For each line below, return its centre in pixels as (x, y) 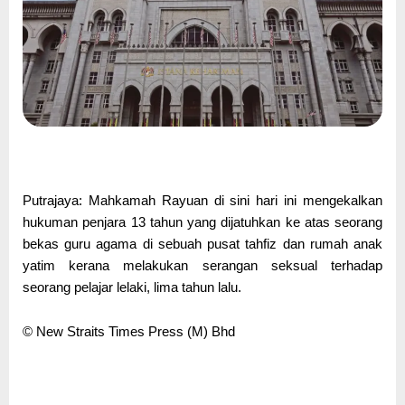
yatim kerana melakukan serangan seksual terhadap (202, 265)
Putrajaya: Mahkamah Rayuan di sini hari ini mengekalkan (202, 200)
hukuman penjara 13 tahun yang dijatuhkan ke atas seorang (202, 222)
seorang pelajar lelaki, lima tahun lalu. (132, 287)
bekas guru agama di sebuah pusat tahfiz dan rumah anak (202, 244)
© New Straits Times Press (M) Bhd (129, 332)
